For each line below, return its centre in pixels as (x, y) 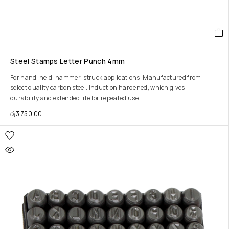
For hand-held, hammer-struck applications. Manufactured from (106, 77)
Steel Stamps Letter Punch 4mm (68, 61)
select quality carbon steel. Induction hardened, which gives (98, 88)
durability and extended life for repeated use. (75, 98)
